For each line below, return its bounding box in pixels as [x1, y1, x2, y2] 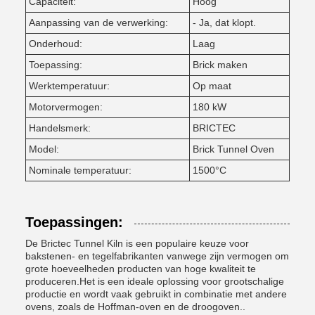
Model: [29, 143, 59, 155]
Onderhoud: [29, 38, 82, 49]
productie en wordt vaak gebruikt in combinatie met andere [25, 288, 287, 300]
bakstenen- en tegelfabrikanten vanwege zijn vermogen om [25, 250, 289, 262]
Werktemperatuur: [29, 80, 110, 91]
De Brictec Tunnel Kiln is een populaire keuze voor [25, 238, 249, 249]
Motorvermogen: [29, 101, 103, 112]
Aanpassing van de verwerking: [29, 17, 168, 28]
